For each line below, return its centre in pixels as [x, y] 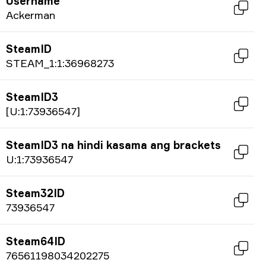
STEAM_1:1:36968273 [60, 63]
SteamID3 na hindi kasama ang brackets [113, 145]
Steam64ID [36, 241]
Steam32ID [35, 193]
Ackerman [31, 15]
